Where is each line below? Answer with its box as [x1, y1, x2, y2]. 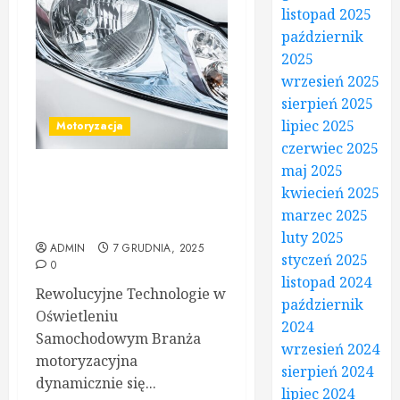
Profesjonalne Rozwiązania [36, 195, 218, 215]
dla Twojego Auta [36, 214, 158, 235]
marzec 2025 [281, 205, 369, 225]
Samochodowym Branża [36, 329, 201, 348]
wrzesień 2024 [281, 339, 380, 359]
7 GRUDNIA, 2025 [112, 240, 204, 256]
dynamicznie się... [36, 373, 156, 393]
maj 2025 [281, 161, 344, 180]
